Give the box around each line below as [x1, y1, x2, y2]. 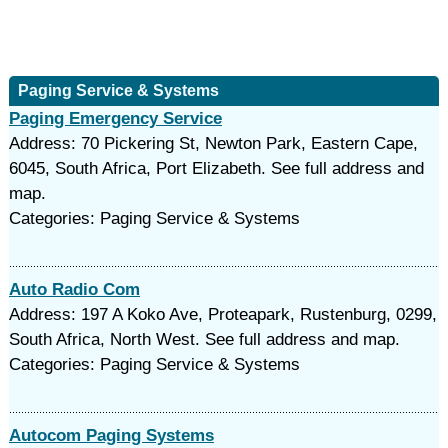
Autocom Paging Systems [8, 426, 214, 445]
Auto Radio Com [8, 280, 140, 299]
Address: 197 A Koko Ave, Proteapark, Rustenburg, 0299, [8, 305, 437, 324]
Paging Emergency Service [8, 109, 222, 128]
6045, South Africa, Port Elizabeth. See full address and [8, 159, 424, 178]
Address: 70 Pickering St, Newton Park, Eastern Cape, [8, 134, 418, 153]
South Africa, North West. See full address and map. [8, 330, 400, 349]
